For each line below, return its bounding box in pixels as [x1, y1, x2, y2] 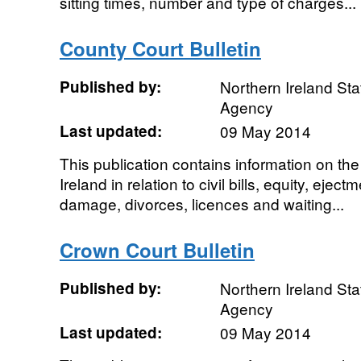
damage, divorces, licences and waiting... [59, 193, 344, 214]
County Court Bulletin [59, 35, 261, 62]
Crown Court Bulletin [59, 236, 255, 263]
